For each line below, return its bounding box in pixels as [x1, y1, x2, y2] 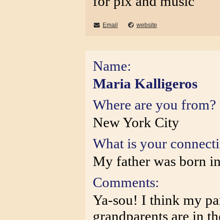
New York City [93, 114, 179, 130]
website [136, 22, 157, 28]
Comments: [93, 174, 159, 190]
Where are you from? [93, 97, 216, 112]
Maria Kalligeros [93, 76, 197, 91]
